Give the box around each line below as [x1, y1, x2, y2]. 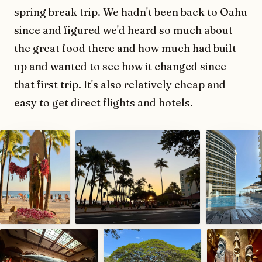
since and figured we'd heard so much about [14, 23, 233, 37]
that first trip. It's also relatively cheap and [14, 77, 226, 91]
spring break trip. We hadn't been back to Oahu [14, 5, 247, 19]
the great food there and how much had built [14, 41, 236, 55]
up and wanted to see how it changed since [14, 59, 226, 73]
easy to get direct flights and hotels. [14, 95, 193, 109]
